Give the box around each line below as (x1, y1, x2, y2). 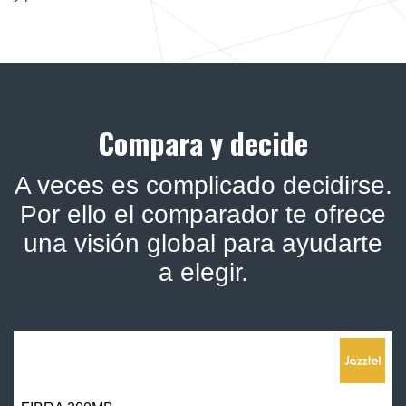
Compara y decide (98, 121, 308, 165)
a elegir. (158, 258, 248, 287)
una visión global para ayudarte (24, 229, 382, 258)
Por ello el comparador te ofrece (20, 200, 386, 229)
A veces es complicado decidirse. (14, 171, 392, 200)
